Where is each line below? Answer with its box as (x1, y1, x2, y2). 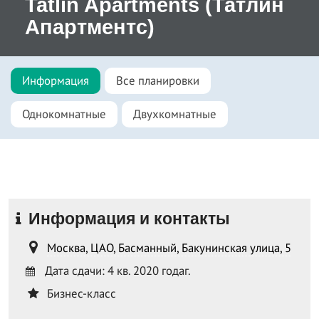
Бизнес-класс (44, 286, 116, 302)
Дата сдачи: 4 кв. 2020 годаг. (39, 263, 191, 279)
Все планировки (116, 73, 199, 89)
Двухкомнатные (133, 106, 216, 122)
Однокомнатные (22, 106, 106, 122)
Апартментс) (25, 16, 155, 39)
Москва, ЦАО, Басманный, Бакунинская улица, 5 (47, 240, 291, 256)
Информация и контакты (24, 209, 230, 229)
